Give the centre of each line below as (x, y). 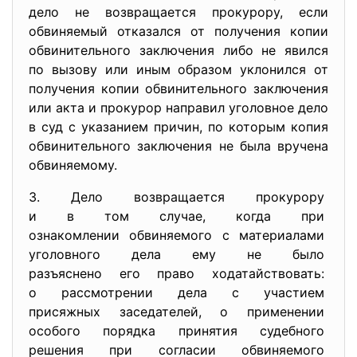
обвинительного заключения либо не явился (178, 50)
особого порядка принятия (144, 331)
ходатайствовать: (270, 273)
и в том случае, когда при (178, 216)
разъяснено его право (120, 273)
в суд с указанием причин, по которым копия (178, 127)
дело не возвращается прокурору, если (178, 12)
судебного (294, 331)
